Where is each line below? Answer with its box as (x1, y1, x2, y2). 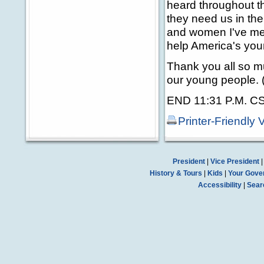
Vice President (210, 157, 259, 166)
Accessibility (198, 181, 242, 189)
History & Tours (149, 169, 202, 177)
